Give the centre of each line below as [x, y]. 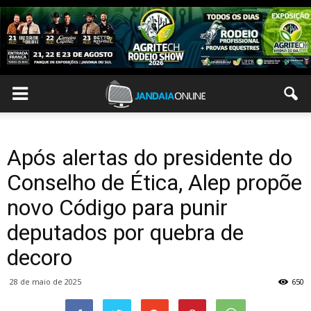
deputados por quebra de [125, 233]
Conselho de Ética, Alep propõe [154, 183]
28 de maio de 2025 [45, 281]
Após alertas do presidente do [150, 158]
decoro [40, 258]
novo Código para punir [117, 208]
